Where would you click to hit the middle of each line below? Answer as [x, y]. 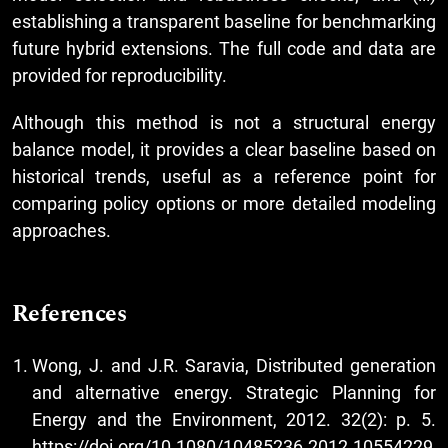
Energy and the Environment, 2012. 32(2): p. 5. [234, 419]
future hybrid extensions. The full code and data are [224, 48]
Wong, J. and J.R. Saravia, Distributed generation [234, 365]
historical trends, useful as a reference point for [224, 176]
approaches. [61, 230]
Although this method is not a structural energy [224, 122]
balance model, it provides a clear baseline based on [224, 149]
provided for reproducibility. [119, 75]
